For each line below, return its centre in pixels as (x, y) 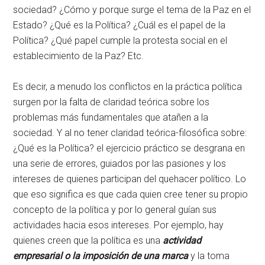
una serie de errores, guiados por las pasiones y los (120, 164)
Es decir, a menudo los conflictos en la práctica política (128, 87)
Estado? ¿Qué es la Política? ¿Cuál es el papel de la (119, 25)
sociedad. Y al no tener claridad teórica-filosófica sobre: (130, 133)
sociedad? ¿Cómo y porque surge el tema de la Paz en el (132, 10)
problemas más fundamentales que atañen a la (111, 118)
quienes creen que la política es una (88, 241)
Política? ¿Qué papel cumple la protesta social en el (120, 41)
